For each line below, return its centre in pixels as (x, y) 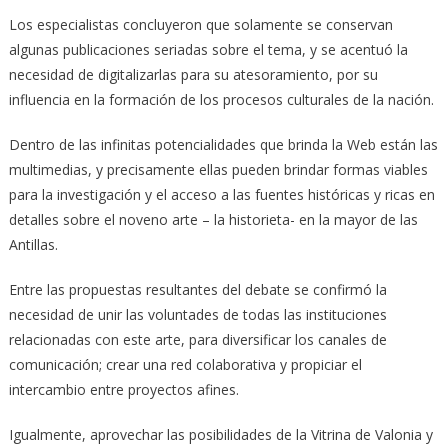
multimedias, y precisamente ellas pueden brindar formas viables (218, 170)
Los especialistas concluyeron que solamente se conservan (200, 25)
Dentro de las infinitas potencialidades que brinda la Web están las (223, 145)
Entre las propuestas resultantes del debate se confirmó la (197, 290)
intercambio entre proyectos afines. (123, 390)
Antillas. (33, 245)
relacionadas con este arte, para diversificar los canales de (197, 340)
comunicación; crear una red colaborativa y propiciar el (185, 365)
